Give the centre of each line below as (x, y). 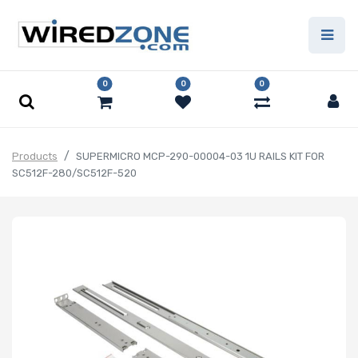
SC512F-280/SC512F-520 (74, 173)
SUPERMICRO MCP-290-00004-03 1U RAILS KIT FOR (200, 157)
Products (35, 157)
